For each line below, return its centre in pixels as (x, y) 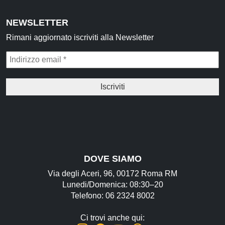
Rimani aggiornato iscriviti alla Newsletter (80, 37)
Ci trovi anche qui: (113, 217)
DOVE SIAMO (113, 158)
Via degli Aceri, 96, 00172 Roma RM (113, 173)
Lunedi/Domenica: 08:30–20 (113, 184)
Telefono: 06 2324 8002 (113, 195)
